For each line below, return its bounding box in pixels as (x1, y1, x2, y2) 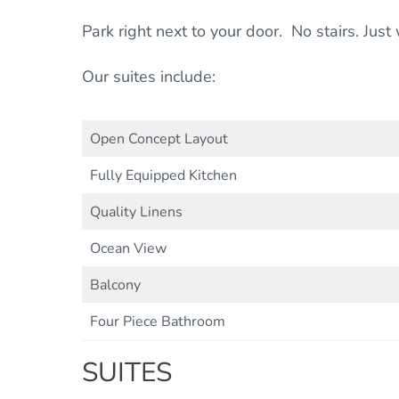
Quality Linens (90, 202, 183, 223)
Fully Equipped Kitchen (90, 166, 237, 186)
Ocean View (90, 239, 167, 259)
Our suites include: (82, 66, 216, 88)
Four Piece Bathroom (90, 312, 225, 332)
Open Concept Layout (90, 129, 228, 150)
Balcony (90, 275, 141, 296)
